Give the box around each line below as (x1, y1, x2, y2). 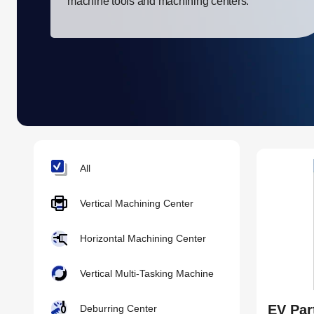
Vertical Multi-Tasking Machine (80, 267, 214, 279)
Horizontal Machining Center (80, 232, 206, 244)
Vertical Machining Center (80, 197, 193, 209)
